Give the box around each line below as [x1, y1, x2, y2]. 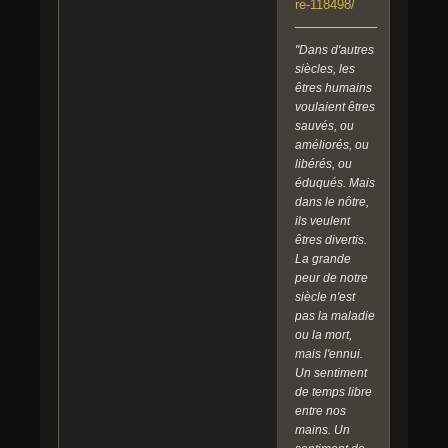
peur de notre [295, 271, 368, 286]
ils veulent [295, 214, 350, 229]
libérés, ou [295, 157, 352, 172]
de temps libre [295, 385, 372, 400]
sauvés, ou [295, 119, 354, 134]
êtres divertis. [295, 233, 367, 248]
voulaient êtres [295, 100, 375, 115]
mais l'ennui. [295, 347, 363, 362]
